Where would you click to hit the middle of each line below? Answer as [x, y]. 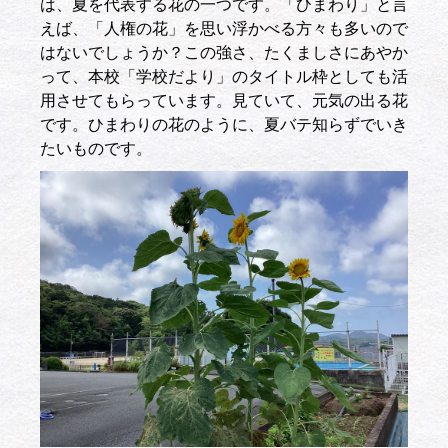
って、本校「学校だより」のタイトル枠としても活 [224, 76]
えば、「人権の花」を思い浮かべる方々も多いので [224, 28]
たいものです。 [96, 148]
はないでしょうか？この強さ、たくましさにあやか [224, 52]
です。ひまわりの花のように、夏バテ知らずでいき [224, 124]
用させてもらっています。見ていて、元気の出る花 [224, 100]
